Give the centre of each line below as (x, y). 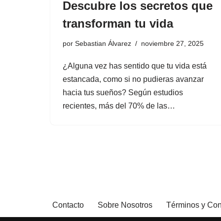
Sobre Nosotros (125, 205)
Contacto (68, 205)
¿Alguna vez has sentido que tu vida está (135, 66)
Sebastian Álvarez (103, 43)
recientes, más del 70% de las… (119, 106)
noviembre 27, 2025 (172, 43)
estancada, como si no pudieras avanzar (133, 79)
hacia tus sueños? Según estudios (123, 92)
